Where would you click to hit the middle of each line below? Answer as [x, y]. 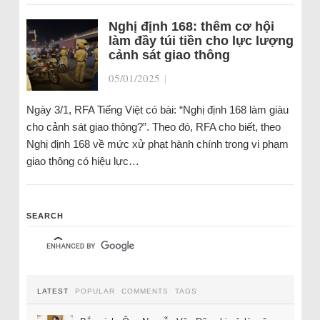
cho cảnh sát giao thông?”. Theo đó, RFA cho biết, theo [153, 127]
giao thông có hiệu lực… [82, 161]
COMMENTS [145, 291]
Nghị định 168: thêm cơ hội [191, 26]
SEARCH [45, 216]
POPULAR [95, 291]
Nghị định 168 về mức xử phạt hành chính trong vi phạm [157, 144]
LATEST [52, 291]
